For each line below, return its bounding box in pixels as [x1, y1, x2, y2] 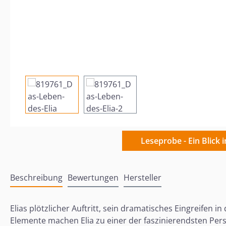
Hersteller [124, 172, 161, 183]
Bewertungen [68, 172, 119, 183]
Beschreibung [10, 172, 63, 183]
